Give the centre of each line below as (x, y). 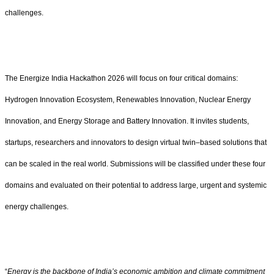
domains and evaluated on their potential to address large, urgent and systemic (136, 185)
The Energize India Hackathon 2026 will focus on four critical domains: (121, 78)
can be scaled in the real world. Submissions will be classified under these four (135, 164)
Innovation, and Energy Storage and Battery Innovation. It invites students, (127, 121)
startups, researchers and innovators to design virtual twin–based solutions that (136, 142)
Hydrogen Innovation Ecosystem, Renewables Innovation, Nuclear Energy (128, 99)
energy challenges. (37, 206)
